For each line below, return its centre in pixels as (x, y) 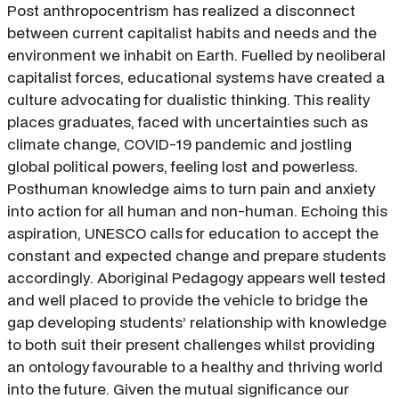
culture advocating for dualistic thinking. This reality (188, 100)
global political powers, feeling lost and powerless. (183, 167)
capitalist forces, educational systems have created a (196, 77)
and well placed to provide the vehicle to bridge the (187, 300)
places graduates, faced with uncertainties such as (187, 122)
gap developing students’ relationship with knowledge (197, 322)
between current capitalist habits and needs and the (192, 33)
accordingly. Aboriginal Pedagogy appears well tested (196, 278)
